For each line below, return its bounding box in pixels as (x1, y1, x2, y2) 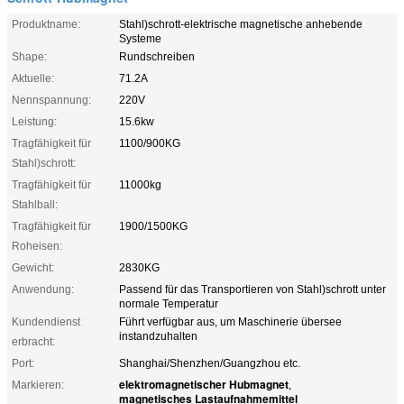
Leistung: (12, 115, 57, 128)
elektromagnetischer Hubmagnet (119, 375, 289, 392)
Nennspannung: (12, 93, 91, 106)
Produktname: (12, 17, 80, 31)
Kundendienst (12, 315, 80, 328)
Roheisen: (12, 239, 62, 252)
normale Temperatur (119, 297, 218, 310)
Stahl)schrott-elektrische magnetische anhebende (119, 17, 363, 31)
